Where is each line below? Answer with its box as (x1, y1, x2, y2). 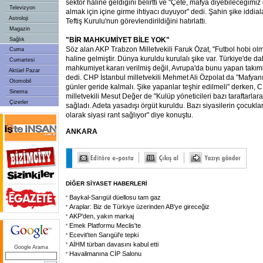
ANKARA (66, 127, 97, 136)
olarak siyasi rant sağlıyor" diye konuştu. (66, 111, 193, 119)
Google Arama (14, 244, 48, 250)
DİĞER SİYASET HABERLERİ (66, 180, 147, 187)
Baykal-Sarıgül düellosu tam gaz (69, 194, 161, 201)
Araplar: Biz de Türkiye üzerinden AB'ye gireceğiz (69, 203, 210, 210)
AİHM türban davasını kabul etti (69, 241, 159, 248)
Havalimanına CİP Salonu (69, 250, 141, 257)
